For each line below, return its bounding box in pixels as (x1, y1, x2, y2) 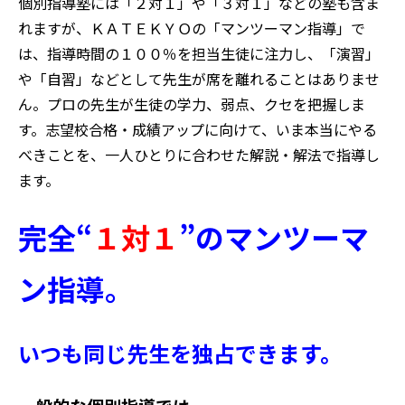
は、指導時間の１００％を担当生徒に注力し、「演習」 (18, 42, 380, 64)
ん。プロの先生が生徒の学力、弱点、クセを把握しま (18, 92, 365, 115)
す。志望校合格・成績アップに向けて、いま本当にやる (18, 118, 377, 140)
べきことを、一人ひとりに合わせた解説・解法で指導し (18, 143, 380, 165)
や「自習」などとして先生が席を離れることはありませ (18, 67, 380, 89)
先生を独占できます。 (127, 337, 342, 370)
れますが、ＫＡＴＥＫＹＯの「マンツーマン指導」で (18, 16, 365, 39)
